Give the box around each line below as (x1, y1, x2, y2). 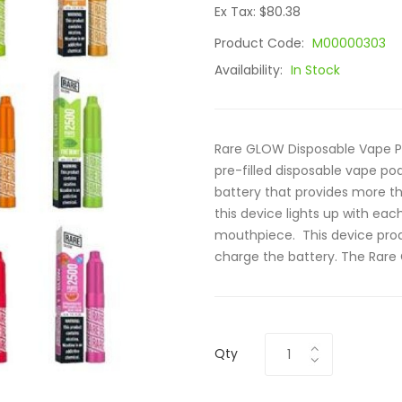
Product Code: (214, 34, 308, 52)
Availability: (214, 61, 286, 79)
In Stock (291, 61, 340, 79)
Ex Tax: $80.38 (214, 3, 301, 21)
